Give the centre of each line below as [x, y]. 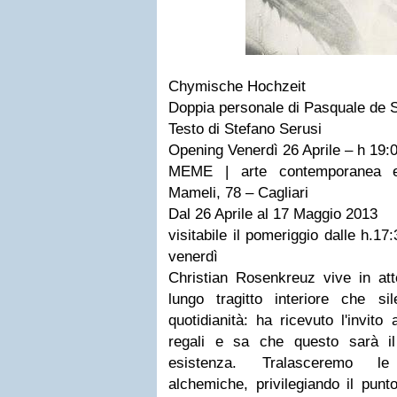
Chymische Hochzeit [237, 86]
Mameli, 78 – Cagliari [238, 193]
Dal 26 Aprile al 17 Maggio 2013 [273, 214]
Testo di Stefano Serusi [245, 129]
